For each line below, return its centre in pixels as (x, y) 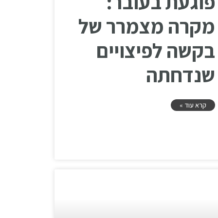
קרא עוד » (193, 105)
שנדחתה (181, 75)
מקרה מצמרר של (147, 26)
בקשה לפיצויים (156, 51)
